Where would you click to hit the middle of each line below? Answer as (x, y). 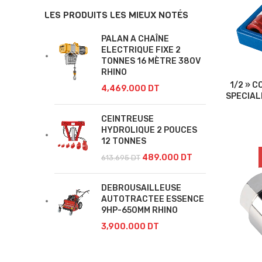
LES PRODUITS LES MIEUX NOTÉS (116, 15)
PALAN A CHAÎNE (135, 39)
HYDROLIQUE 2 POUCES (149, 130)
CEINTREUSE (127, 119)
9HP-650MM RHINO (139, 210)
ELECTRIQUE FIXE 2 (141, 50)
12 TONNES (124, 141)
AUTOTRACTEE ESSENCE (153, 199)
